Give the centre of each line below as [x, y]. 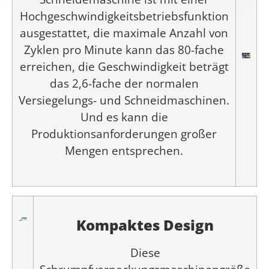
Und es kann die [124, 117]
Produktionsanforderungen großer [124, 134]
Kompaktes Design [145, 225]
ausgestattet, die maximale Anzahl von [124, 33]
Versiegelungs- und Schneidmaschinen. [124, 100]
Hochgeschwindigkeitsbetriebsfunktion [124, 16]
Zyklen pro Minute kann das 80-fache [124, 50]
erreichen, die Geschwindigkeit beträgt [124, 67]
